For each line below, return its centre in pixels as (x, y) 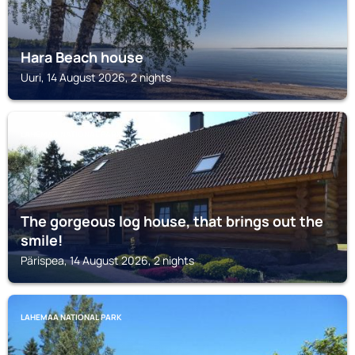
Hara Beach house (82, 57)
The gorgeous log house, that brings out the (172, 221)
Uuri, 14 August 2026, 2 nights (96, 77)
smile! (42, 240)
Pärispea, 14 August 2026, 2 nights (107, 260)
